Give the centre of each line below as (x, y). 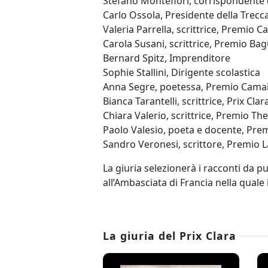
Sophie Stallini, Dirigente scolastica (182, 72)
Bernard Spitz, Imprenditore (167, 58)
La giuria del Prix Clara (170, 235)
